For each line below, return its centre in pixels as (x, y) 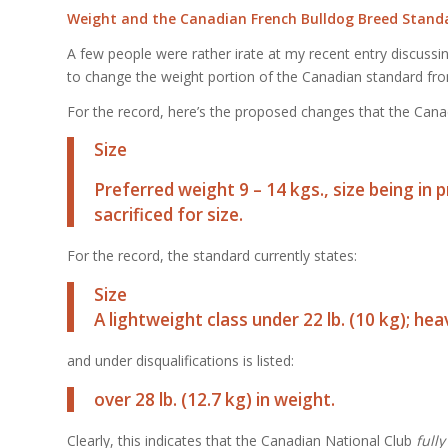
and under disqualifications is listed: (180, 361)
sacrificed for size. (168, 214)
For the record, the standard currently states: (212, 256)
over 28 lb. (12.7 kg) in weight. (214, 399)
